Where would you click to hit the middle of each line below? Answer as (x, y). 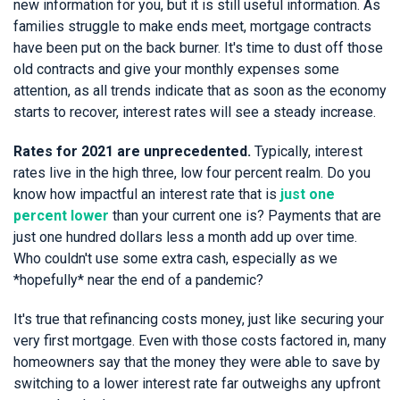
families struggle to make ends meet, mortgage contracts (192, 27)
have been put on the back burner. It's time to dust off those (198, 48)
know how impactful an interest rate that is (147, 195)
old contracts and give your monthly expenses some (176, 70)
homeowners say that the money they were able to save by (197, 362)
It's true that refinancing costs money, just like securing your (199, 320)
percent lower (61, 216)
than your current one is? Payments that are (247, 216)
